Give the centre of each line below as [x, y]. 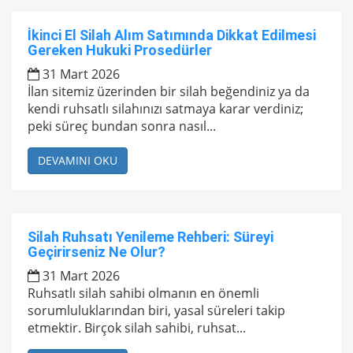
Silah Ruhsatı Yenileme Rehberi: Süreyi [150, 237]
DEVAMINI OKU [78, 160]
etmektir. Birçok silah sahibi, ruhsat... [137, 328]
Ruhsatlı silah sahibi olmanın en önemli [143, 293]
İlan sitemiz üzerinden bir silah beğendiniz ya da [169, 91]
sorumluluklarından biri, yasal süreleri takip [156, 310]
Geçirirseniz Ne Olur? [97, 252]
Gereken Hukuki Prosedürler [120, 50]
